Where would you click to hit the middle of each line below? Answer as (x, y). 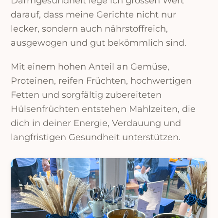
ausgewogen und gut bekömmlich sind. (99, 43)
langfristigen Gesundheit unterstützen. (96, 137)
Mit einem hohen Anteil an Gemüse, (90, 66)
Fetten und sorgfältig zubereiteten (86, 95)
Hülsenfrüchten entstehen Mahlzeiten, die (103, 109)
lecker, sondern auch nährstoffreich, (90, 29)
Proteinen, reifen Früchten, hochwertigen (101, 81)
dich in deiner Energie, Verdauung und (96, 123)
